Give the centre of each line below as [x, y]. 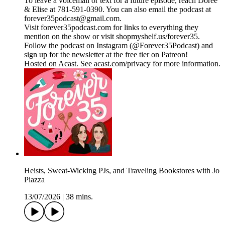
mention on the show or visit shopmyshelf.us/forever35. [112, 37]
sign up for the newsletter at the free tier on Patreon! [106, 55]
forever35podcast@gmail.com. [73, 19]
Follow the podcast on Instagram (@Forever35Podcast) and [119, 46]
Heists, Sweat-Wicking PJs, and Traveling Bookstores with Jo [122, 171]
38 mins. [79, 197]
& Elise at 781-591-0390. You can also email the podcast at [118, 10]
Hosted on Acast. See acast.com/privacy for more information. [122, 64]
